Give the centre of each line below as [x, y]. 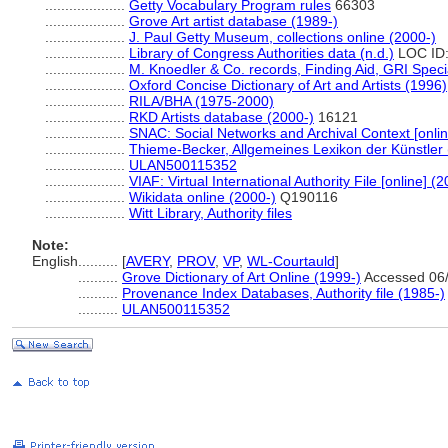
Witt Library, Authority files [210, 213]
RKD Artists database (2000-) [221, 117]
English [55, 261]
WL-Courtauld [291, 261]
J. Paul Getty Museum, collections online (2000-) [282, 37]
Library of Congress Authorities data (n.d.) [261, 53]
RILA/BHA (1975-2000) [201, 101]
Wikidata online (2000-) [202, 197]
